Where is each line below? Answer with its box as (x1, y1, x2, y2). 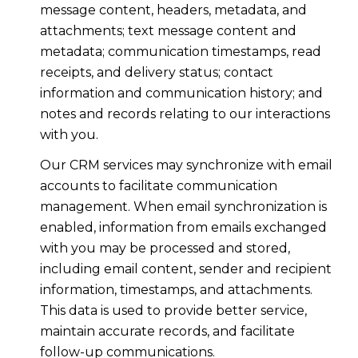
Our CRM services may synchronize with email (39, 157, 332, 173)
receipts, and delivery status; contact (39, 64, 273, 80)
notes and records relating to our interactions (39, 105, 330, 121)
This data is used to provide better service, (39, 303, 307, 319)
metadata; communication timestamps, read (39, 43, 321, 59)
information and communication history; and (39, 85, 323, 101)
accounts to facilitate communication (39, 178, 277, 194)
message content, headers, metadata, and (39, 2, 307, 18)
